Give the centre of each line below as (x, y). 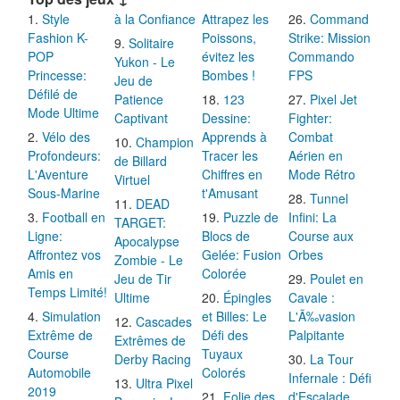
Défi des (225, 333)
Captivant (142, 116)
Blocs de (225, 233)
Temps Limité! (67, 290)
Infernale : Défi (330, 375)
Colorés (223, 370)
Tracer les (229, 153)
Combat (311, 134)
